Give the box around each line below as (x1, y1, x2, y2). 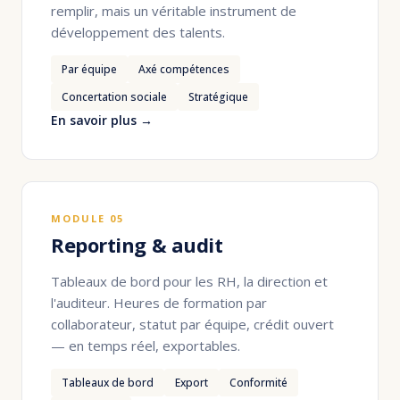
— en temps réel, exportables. (51, 336, 240, 354)
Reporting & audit (51, 230, 223, 258)
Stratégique (188, 88, 248, 104)
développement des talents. (51, 22, 225, 41)
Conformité (229, 375, 287, 391)
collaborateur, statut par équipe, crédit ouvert (51, 314, 334, 333)
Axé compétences (138, 61, 229, 77)
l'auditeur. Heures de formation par (51, 293, 267, 312)
